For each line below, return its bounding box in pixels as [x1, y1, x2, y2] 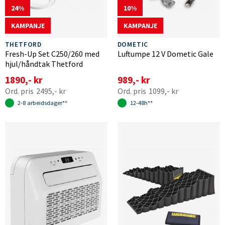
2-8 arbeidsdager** [17, 99, 67, 107]
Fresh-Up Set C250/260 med [5, 49, 99, 59]
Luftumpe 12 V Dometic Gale [117, 49, 213, 59]
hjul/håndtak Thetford [5, 59, 83, 69]
